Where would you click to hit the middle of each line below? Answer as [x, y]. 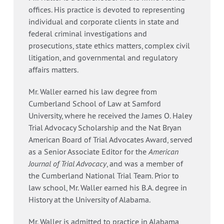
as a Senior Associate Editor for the [88, 152]
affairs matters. [53, 70]
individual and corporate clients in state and [103, 22]
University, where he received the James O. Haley [110, 116]
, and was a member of [144, 164]
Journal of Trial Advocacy [67, 164]
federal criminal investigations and [87, 34]
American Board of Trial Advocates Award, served [110, 140]
